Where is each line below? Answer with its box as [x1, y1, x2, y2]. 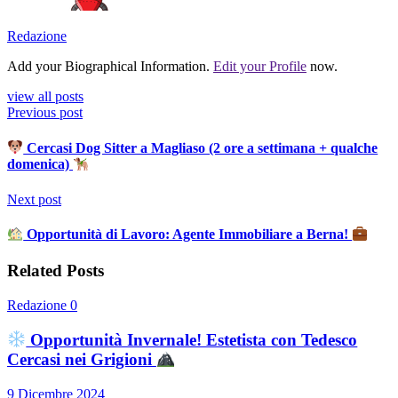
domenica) [7, 156, 73, 172]
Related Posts [7, 261, 104, 281]
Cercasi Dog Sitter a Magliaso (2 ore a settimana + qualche [23, 139, 378, 155]
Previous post [7, 105, 83, 121]
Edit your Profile [213, 59, 306, 75]
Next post [7, 191, 61, 207]
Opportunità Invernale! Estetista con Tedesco [26, 330, 358, 349]
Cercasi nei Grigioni [7, 349, 156, 369]
